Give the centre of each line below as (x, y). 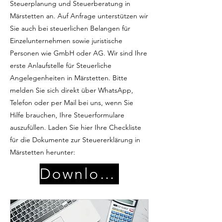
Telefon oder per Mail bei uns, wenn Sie (72, 103)
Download (107, 174)
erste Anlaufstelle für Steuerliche (61, 65)
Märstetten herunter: (43, 152)
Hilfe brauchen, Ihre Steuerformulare (67, 115)
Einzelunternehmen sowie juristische (66, 41)
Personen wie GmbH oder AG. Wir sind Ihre (79, 53)
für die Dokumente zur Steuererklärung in (75, 140)
